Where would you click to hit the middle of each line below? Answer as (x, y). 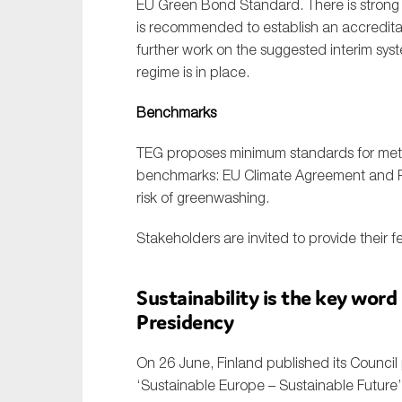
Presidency (185, 322)
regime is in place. (193, 72)
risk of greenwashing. (203, 197)
